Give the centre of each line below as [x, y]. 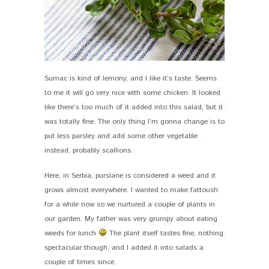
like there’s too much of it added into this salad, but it [134, 107]
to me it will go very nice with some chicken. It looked [132, 93]
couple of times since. [80, 262]
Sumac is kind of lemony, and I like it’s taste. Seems [131, 79]
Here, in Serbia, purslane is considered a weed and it [130, 176]
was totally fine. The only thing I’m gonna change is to [134, 122]
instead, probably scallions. [89, 151]
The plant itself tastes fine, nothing [165, 234]
